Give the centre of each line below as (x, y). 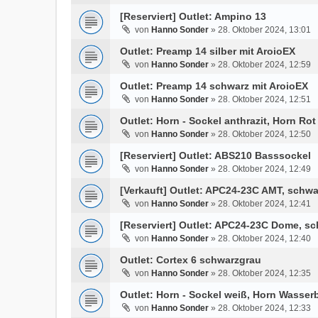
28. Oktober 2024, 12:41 (265, 204)
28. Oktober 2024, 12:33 (265, 308)
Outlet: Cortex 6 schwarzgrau (191, 260)
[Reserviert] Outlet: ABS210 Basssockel (216, 155)
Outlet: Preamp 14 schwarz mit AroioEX (214, 86)
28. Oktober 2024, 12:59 (265, 65)
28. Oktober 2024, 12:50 (265, 134)
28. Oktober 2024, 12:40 (265, 238)
